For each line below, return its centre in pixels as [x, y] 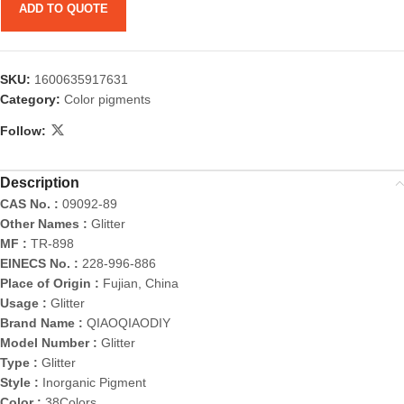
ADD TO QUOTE [64, 9]
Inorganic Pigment [94, 383]
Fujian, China [141, 284]
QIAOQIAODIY [129, 323]
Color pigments [107, 100]
